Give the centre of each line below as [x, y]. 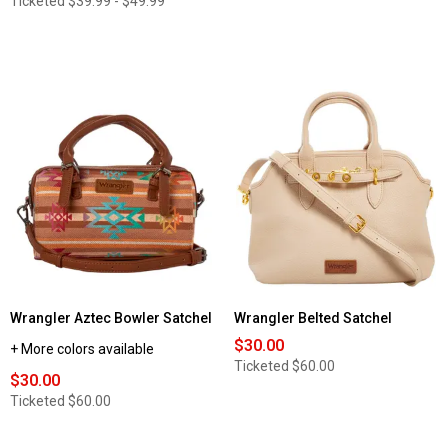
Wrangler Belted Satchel [313, 318]
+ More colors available [82, 349]
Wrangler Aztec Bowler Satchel [111, 318]
